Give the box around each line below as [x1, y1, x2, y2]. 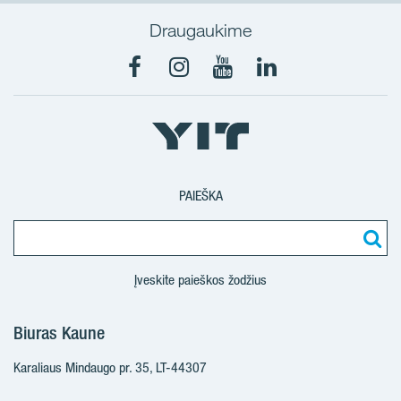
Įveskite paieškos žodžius [134, 271, 267, 288]
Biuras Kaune [13, 322, 105, 344]
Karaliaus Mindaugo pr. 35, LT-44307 [13, 359, 207, 376]
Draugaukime [149, 20, 252, 41]
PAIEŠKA [178, 187, 223, 204]
